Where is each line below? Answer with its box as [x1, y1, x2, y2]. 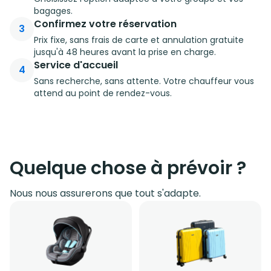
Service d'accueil [34, 57, 118, 72]
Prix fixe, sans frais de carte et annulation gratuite [34, 33, 244, 46]
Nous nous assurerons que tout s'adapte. [10, 186, 201, 200]
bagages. [34, 4, 73, 17]
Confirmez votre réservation [34, 16, 177, 31]
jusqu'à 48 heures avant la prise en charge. [34, 45, 216, 58]
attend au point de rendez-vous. [34, 87, 172, 99]
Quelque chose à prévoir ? [10, 155, 246, 181]
